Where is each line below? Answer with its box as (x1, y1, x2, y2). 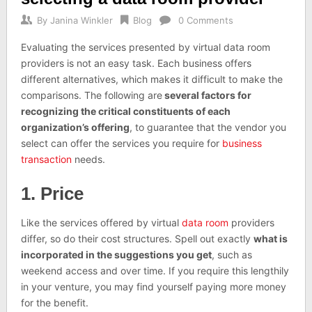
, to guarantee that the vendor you (129, 121, 286, 133)
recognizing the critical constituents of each (20, 105, 231, 117)
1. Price (20, 183, 84, 204)
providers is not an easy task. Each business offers (20, 57, 251, 69)
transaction (20, 153, 72, 165)
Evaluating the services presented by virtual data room (20, 41, 270, 53)
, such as (211, 249, 252, 260)
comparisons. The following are (20, 89, 162, 101)
